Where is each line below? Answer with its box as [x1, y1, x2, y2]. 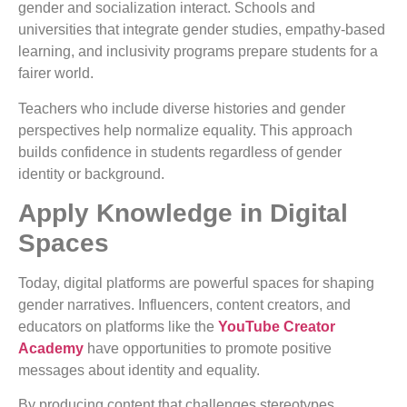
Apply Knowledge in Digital [18, 199, 348, 228]
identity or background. [18, 165, 164, 182]
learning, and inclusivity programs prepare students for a [18, 44, 378, 60]
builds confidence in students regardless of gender [18, 144, 342, 160]
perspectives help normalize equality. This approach [18, 122, 352, 138]
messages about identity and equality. [18, 362, 260, 379]
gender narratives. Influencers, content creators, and [18, 297, 351, 313]
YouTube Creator [218, 319, 335, 335]
